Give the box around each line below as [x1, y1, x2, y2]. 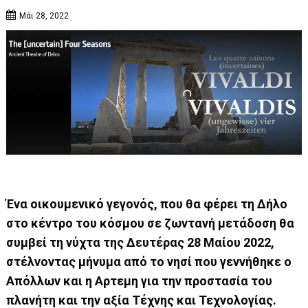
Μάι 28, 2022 [19, 10, 69, 21]
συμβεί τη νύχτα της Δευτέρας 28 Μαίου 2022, [6, 235, 275, 250]
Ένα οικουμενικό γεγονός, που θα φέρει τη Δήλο [6, 197, 288, 212]
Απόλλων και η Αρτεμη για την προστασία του [6, 274, 273, 289]
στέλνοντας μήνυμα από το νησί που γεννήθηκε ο [6, 254, 292, 269]
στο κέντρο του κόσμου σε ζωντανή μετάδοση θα [6, 216, 295, 231]
